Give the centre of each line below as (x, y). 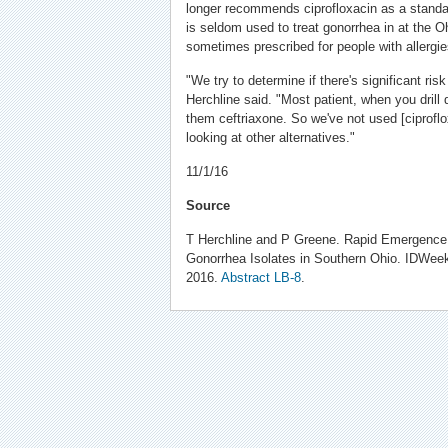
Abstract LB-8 (260, 277)
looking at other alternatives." (270, 137)
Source (207, 205)
